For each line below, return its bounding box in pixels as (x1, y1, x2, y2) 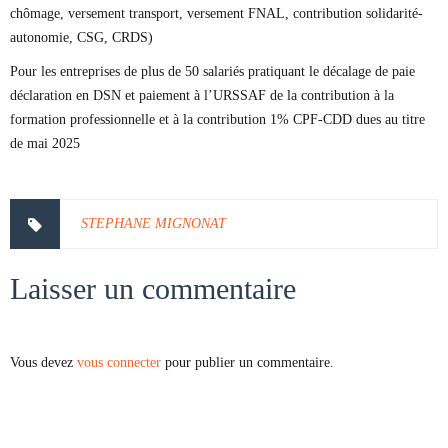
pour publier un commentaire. (161, 355, 334, 370)
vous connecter (77, 355, 161, 370)
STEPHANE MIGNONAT (81, 216, 226, 231)
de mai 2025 (10, 136, 80, 151)
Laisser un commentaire (10, 272, 296, 305)
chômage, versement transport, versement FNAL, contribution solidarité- (10, 6, 423, 21)
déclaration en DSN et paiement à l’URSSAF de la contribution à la (10, 88, 394, 103)
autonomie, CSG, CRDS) (10, 30, 153, 45)
